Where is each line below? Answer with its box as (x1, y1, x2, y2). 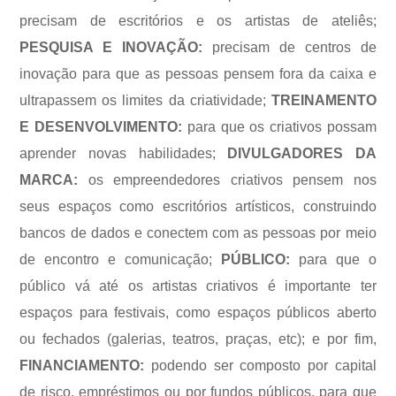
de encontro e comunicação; (19, 252, 221, 268)
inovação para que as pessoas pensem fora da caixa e (19, 66, 377, 82)
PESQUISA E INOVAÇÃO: (19, 40, 212, 56)
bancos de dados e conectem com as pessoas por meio (19, 225, 377, 241)
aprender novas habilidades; (19, 146, 228, 162)
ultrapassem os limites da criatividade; (19, 93, 271, 109)
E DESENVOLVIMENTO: (19, 119, 183, 135)
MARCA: (19, 172, 79, 188)
